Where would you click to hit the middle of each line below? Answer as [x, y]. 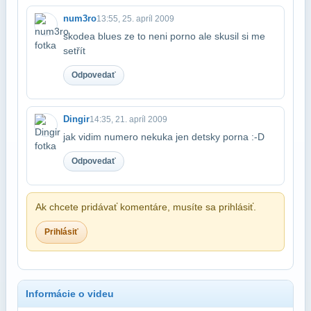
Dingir [76, 119]
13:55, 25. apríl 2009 [135, 18]
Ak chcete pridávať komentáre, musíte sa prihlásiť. [146, 207]
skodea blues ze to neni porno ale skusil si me [164, 36]
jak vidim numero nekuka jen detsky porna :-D [164, 136]
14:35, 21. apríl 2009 [128, 119]
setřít [74, 50]
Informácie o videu [70, 293]
